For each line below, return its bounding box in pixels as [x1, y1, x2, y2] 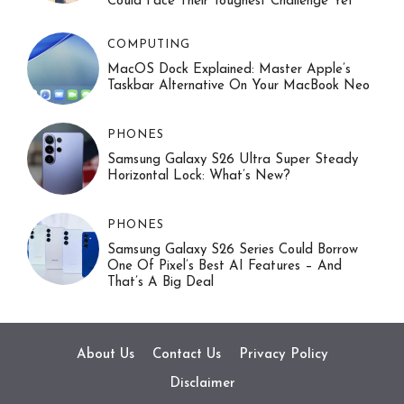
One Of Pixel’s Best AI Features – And [106, 259, 342, 273]
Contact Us [151, 347, 221, 362]
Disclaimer [169, 376, 235, 390]
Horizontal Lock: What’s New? [106, 169, 290, 183]
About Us [76, 347, 134, 362]
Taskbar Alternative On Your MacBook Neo [106, 78, 370, 93]
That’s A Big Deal [106, 275, 214, 289]
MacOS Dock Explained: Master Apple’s [106, 62, 351, 77]
